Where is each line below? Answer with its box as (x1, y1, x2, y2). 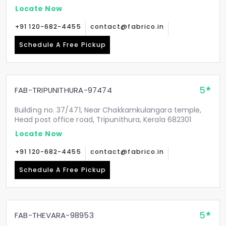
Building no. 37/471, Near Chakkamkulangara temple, (15, 105, 202, 115)
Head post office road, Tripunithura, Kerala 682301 (15, 115, 192, 125)
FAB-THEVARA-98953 (15, 210, 94, 220)
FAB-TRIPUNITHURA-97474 (15, 85, 112, 95)
